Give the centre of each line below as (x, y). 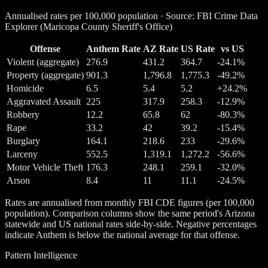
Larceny (22, 154)
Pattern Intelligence (41, 255)
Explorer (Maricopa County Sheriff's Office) (89, 26)
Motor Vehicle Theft (45, 167)
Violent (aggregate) (43, 62)
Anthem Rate (113, 48)
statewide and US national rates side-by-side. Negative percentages (131, 224)
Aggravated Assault (44, 101)
